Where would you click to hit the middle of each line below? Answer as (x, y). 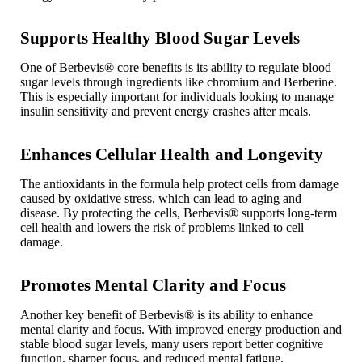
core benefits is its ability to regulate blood (222, 67)
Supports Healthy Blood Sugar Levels (160, 37)
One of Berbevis (62, 67)
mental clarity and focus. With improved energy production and (181, 329)
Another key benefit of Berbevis (102, 314)
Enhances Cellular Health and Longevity (171, 154)
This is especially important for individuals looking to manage (177, 96)
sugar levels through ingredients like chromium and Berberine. (178, 82)
